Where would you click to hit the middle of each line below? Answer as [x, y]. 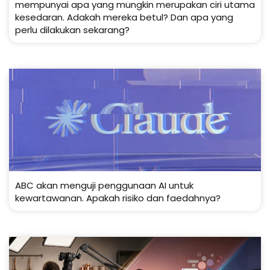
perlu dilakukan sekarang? [72, 30]
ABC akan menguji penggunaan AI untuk [104, 186]
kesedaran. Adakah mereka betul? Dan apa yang [124, 17]
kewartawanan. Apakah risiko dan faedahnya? [118, 198]
